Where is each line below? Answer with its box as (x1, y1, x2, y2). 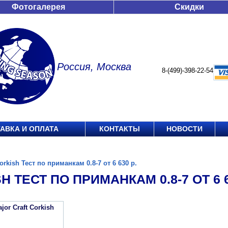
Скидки (175, 3, 204, 11)
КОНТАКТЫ (99, 125, 140, 133)
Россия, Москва (57, 61, 131, 72)
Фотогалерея (12, 3, 65, 11)
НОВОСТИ (166, 125, 203, 133)
